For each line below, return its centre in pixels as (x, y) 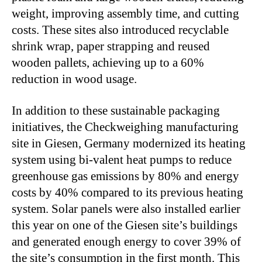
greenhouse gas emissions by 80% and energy (125, 176)
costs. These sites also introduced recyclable (120, 30)
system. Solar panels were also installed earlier (126, 209)
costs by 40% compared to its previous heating (127, 192)
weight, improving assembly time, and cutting (125, 13)
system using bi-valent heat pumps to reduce (122, 160)
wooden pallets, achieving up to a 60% (108, 63)
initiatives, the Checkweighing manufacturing (125, 127)
